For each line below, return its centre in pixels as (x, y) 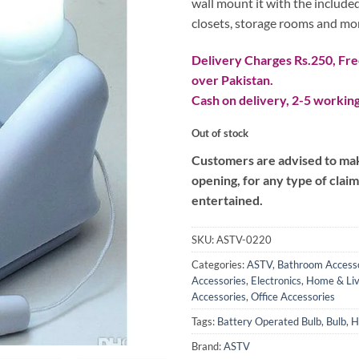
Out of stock (220, 133)
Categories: (219, 264)
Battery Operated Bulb (269, 321)
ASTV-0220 (244, 239)
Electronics (276, 280)
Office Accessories (293, 296)
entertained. (227, 200)
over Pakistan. (232, 80)
